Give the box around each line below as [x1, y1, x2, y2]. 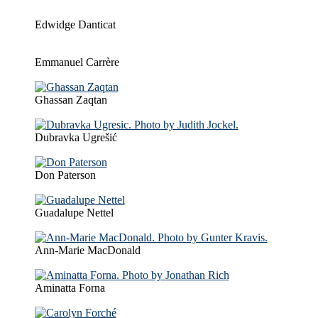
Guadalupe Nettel [34, 206, 114, 219]
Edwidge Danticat [34, 18, 116, 31]
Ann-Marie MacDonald [34, 243, 141, 256]
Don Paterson [34, 168, 96, 181]
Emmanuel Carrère [34, 55, 119, 68]
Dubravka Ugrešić [34, 131, 117, 143]
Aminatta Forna [34, 281, 105, 294]
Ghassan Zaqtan [34, 93, 107, 106]
